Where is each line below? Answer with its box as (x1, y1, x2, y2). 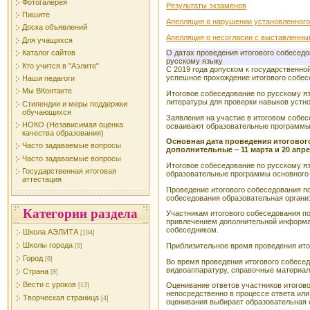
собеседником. (166, 226, 219, 235)
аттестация (22, 175, 62, 184)
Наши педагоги (22, 73, 75, 82)
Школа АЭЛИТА (23, 228, 78, 236)
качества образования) (22, 129, 104, 138)
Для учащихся (22, 35, 73, 44)
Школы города (23, 241, 73, 249)
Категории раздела (23, 206, 138, 221)
